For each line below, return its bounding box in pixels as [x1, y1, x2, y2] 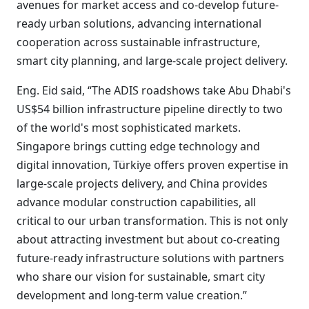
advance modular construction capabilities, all [17, 195, 256, 210]
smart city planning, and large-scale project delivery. [17, 53, 288, 68]
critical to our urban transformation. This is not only [17, 213, 288, 228]
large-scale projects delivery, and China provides [17, 176, 268, 191]
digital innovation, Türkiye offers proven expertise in [17, 157, 288, 172]
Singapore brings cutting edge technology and [17, 139, 260, 154]
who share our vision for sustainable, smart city [17, 269, 265, 284]
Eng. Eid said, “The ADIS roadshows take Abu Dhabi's [17, 83, 291, 98]
